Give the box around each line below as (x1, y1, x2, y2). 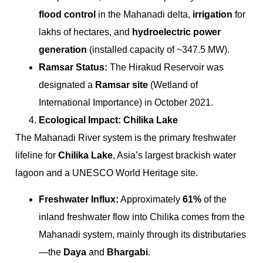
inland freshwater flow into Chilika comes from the (39, 211, 245, 222)
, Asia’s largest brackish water (113, 150, 236, 161)
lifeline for (15, 150, 58, 161)
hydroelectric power (132, 27, 221, 38)
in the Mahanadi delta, (96, 9, 193, 20)
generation (39, 45, 87, 55)
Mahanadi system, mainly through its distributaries (39, 229, 246, 240)
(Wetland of (148, 80, 198, 90)
